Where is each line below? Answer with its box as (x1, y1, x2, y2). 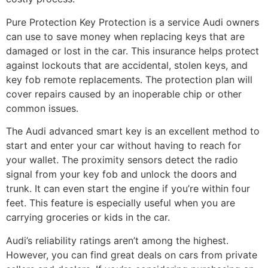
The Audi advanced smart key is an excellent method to (6, 125, 260, 138)
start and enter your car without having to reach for (6, 139, 241, 152)
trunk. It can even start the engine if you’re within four (6, 182, 250, 195)
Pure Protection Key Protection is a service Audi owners (6, 16, 259, 28)
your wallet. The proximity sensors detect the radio (6, 154, 238, 166)
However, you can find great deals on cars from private (6, 248, 257, 261)
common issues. (6, 102, 78, 114)
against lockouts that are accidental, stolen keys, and (6, 59, 248, 71)
